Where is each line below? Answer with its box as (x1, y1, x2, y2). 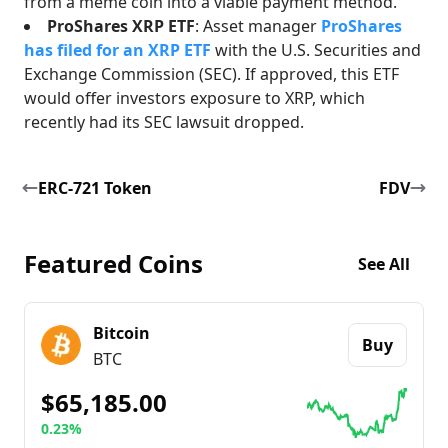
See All (358, 253, 410, 275)
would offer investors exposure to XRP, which (24, 87, 365, 109)
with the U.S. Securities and (211, 39, 421, 61)
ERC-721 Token (38, 177, 152, 199)
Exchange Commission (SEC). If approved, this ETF (24, 63, 399, 85)
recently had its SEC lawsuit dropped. (24, 111, 304, 133)
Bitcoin (93, 322, 150, 344)
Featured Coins (24, 247, 203, 280)
